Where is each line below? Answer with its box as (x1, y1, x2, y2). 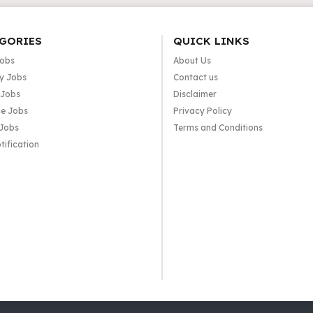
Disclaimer (173, 89, 217, 99)
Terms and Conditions (173, 122, 263, 133)
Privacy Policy (173, 105, 232, 116)
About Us (173, 55, 211, 66)
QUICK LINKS (173, 34, 249, 48)
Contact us (173, 72, 218, 82)
